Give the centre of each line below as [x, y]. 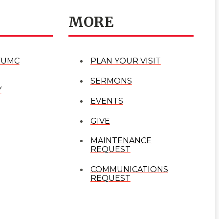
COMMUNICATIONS [129, 170]
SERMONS [111, 81]
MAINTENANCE [121, 141]
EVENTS [107, 101]
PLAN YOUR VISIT [125, 61]
